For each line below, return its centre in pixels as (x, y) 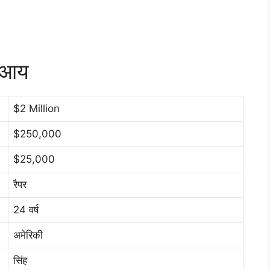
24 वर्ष (26, 210)
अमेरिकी (28, 235)
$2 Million (36, 109)
